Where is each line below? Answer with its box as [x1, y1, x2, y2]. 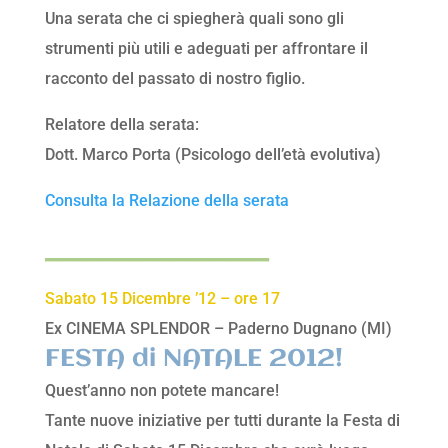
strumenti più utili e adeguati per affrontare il [44, 39, 368, 59]
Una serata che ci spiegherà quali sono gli [44, 9, 344, 29]
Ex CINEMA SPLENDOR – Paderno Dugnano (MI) [44, 319, 392, 339]
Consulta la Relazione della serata [44, 191, 289, 211]
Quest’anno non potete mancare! [44, 381, 279, 401]
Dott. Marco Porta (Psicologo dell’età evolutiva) [44, 145, 381, 165]
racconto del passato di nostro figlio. [44, 69, 305, 89]
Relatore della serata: [44, 115, 199, 135]
